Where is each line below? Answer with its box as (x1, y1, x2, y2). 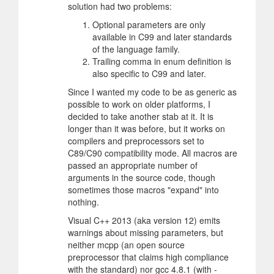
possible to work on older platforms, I (68, 97, 210, 110)
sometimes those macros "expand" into (68, 183, 219, 196)
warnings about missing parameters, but (68, 226, 223, 239)
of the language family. (92, 42, 180, 55)
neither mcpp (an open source (68, 238, 185, 251)
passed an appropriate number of (68, 158, 198, 171)
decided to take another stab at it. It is (68, 109, 213, 122)
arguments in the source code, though (68, 171, 215, 183)
